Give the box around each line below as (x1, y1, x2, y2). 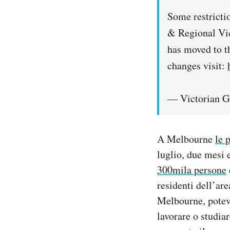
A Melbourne (157, 132, 215, 146)
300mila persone (157, 163, 226, 177)
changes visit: (167, 59, 227, 73)
